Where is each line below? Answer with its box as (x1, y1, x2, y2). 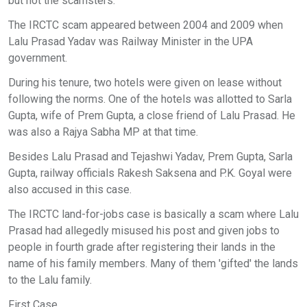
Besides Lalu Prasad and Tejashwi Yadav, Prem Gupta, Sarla (8, 150, 293, 163)
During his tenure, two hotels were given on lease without (8, 76, 282, 89)
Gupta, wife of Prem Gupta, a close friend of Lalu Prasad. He (8, 109, 295, 122)
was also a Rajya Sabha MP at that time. (8, 125, 198, 138)
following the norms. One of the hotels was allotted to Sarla (8, 93, 292, 106)
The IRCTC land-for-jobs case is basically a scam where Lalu (8, 208, 299, 221)
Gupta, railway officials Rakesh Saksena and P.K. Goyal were (8, 167, 292, 180)
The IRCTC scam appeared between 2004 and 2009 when (8, 19, 283, 32)
